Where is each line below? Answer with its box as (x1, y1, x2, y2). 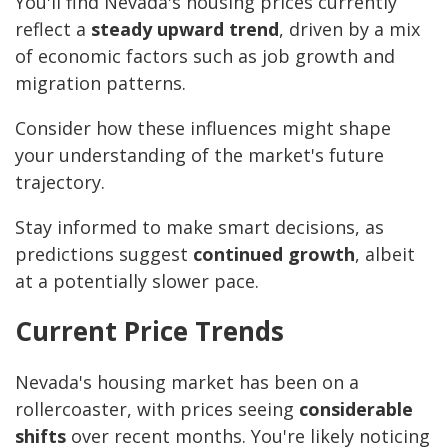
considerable (299, 397, 413, 422)
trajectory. (15, 170, 105, 195)
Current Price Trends (15, 313, 284, 350)
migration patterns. (15, 71, 186, 96)
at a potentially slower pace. (15, 269, 259, 294)
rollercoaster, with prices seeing (15, 397, 299, 422)
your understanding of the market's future (15, 143, 384, 168)
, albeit (355, 242, 415, 267)
